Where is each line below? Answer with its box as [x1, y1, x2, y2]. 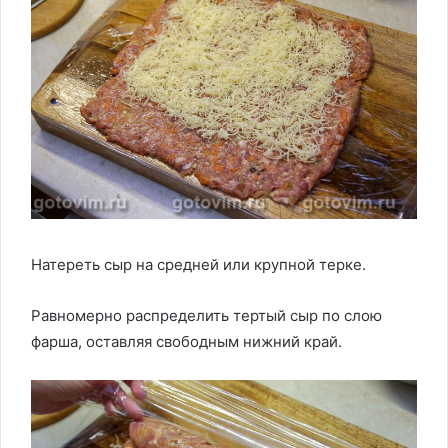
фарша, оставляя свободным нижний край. [31, 332, 342, 352]
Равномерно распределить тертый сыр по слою [31, 306, 382, 326]
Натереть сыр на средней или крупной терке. [31, 255, 366, 275]
